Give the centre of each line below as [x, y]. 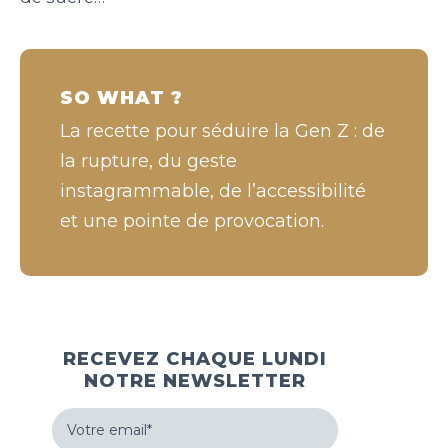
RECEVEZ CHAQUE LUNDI [194, 358]
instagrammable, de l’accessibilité [213, 190]
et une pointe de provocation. [192, 220]
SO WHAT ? [121, 97]
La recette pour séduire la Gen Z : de [222, 130]
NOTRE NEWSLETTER [194, 380]
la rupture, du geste [148, 160]
